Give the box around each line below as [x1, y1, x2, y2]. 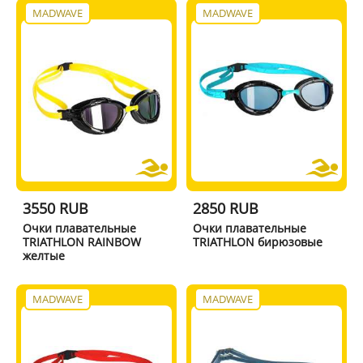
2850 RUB [193, 198, 259, 218]
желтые [22, 247, 65, 263]
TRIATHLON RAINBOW [22, 233, 141, 250]
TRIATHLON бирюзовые [193, 233, 323, 250]
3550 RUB [22, 198, 88, 218]
